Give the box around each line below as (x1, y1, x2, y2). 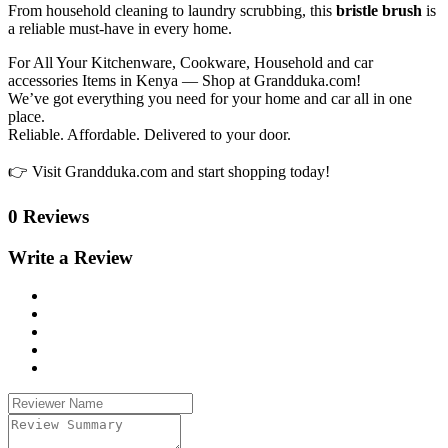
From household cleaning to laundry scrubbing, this (8, 2, 336, 20)
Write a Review (8, 246, 133, 268)
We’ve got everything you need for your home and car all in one (8, 90, 412, 108)
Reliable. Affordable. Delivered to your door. (8, 126, 291, 144)
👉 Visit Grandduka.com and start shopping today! (8, 163, 330, 181)
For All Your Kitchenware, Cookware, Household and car (8, 54, 373, 72)
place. (8, 108, 45, 126)
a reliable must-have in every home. (8, 20, 232, 38)
